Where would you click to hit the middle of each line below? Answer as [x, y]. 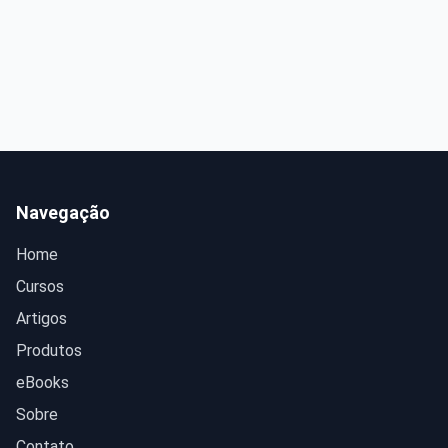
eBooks [42, 382]
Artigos [41, 318]
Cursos [40, 286]
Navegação [63, 212]
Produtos [49, 350]
